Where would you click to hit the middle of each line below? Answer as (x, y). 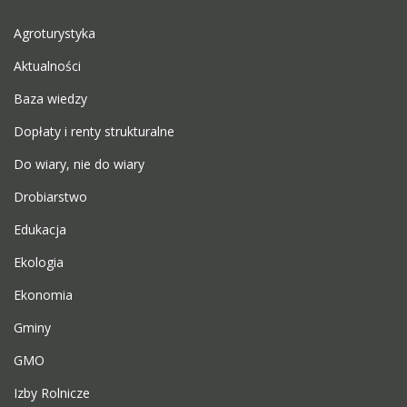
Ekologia (39, 262)
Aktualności (47, 66)
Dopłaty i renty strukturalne (94, 131)
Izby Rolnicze (52, 393)
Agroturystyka (55, 33)
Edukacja (40, 229)
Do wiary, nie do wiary (79, 164)
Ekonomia (43, 295)
